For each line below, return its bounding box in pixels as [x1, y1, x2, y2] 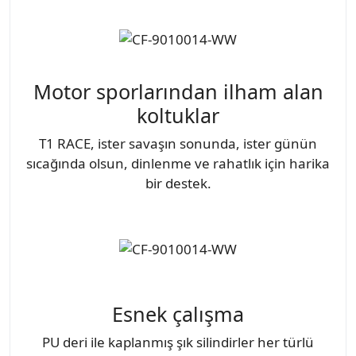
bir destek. [145, 173, 211, 192]
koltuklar [137, 101, 219, 129]
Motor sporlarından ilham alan [33, 77, 323, 105]
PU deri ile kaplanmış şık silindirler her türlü [42, 333, 314, 352]
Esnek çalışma [112, 300, 244, 328]
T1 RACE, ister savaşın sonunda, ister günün [39, 133, 317, 153]
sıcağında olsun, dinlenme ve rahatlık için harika [26, 153, 330, 172]
